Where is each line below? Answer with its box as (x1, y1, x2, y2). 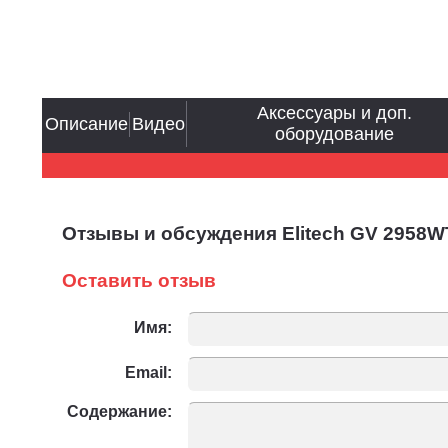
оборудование (274, 124, 394, 145)
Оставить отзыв (62, 270, 216, 291)
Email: (125, 364, 172, 381)
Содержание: (67, 403, 172, 420)
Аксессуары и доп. (256, 103, 412, 124)
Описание (45, 113, 129, 134)
